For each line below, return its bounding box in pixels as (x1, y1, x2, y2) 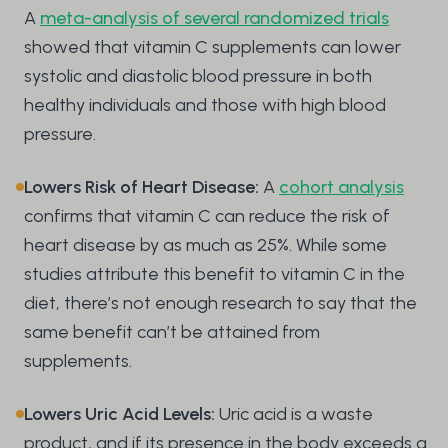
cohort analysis (279, 176, 404, 199)
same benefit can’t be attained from (24, 321, 320, 344)
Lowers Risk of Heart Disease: (24, 176, 259, 199)
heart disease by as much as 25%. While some (24, 234, 387, 257)
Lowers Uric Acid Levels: (24, 403, 215, 426)
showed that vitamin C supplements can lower (24, 36, 401, 59)
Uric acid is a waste (215, 403, 373, 426)
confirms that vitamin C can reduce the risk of (24, 205, 390, 228)
